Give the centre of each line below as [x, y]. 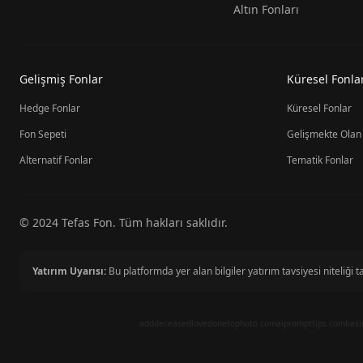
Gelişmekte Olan [324, 134]
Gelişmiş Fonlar [61, 79]
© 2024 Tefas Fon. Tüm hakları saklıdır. [124, 222]
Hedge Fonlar [50, 108]
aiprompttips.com [310, 323]
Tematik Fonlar [320, 160]
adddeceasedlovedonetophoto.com [207, 323]
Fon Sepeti [43, 134]
